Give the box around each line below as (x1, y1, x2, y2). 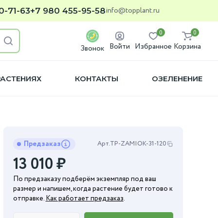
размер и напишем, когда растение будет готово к (13, 184, 173, 194)
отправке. (13, 194, 46, 203)
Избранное (135, 41, 172, 52)
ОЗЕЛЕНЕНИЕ (151, 73, 202, 83)
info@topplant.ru (106, 5, 160, 16)
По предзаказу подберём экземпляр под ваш (13, 174, 156, 184)
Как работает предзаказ (45, 194, 124, 203)
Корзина (173, 41, 201, 52)
